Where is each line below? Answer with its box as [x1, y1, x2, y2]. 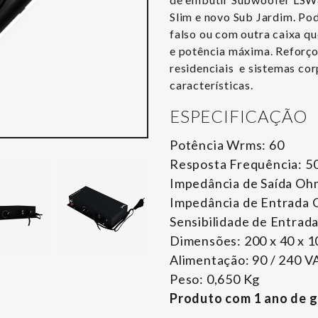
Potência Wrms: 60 [170, 137, 285, 153]
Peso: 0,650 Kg [170, 271, 261, 287]
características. [170, 78, 253, 92]
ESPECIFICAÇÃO [170, 106, 307, 126]
